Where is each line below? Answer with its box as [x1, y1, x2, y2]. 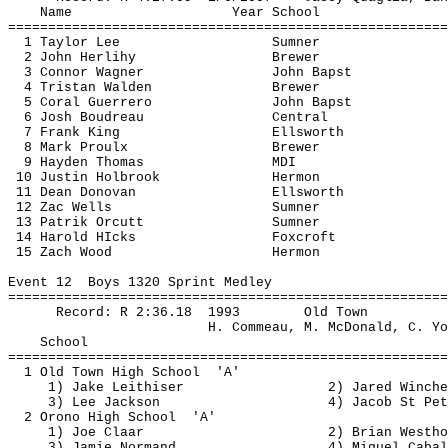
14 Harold [16, 230, 96, 245]
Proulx [80, 140, 128, 155]
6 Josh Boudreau [24, 110, 144, 125]
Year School [232, 5, 320, 20]
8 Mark [24, 140, 80, 155]
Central [272, 110, 328, 125]
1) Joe [48, 425, 104, 440]
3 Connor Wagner [24, 65, 144, 80]
